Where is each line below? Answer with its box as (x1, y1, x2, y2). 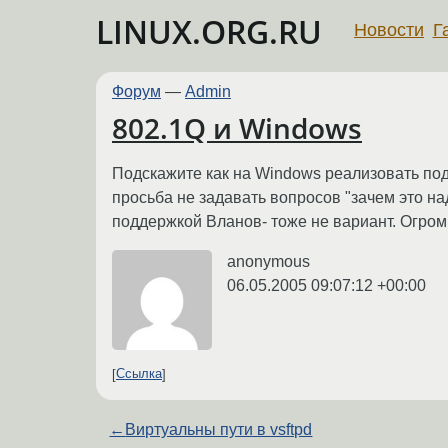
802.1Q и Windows (112, 109, 362, 148)
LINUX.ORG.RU (96, 10, 322, 53)
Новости (354, 19, 424, 40)
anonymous (227, 252, 310, 270)
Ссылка (116, 366, 162, 382)
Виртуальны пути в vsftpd (125, 420, 313, 438)
